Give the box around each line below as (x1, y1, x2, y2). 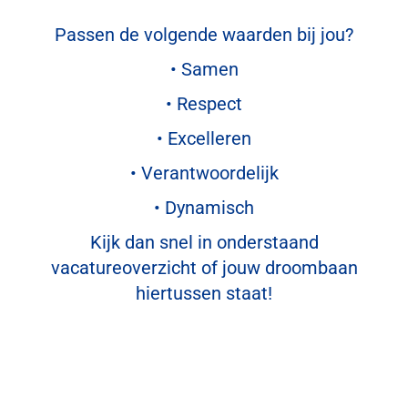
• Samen (169, 58, 239, 81)
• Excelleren (157, 127, 251, 150)
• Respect (166, 93, 242, 116)
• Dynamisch (154, 197, 254, 219)
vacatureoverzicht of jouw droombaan (50, 257, 358, 280)
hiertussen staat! (136, 282, 272, 305)
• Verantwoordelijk (129, 162, 279, 185)
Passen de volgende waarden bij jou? (55, 24, 353, 46)
